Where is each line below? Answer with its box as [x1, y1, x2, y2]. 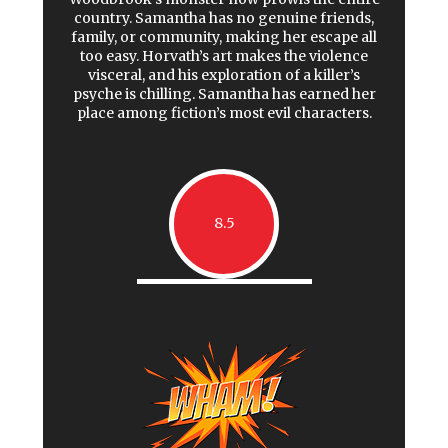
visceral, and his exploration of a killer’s [88, 65, 360, 84]
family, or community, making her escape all [71, 27, 377, 46]
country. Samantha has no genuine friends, [74, 8, 374, 27]
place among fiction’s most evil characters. [76, 103, 372, 122]
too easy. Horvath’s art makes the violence [80, 46, 368, 65]
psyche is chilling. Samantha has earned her [72, 84, 376, 103]
